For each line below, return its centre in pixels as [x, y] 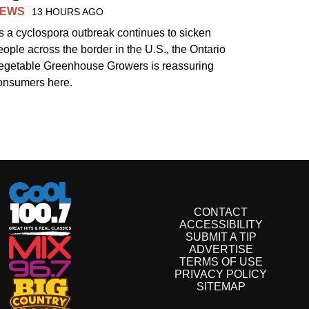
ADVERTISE [221, 250]
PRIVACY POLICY [221, 275]
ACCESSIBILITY [221, 225]
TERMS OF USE [221, 262]
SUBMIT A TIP [221, 237]
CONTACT [221, 212]
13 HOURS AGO [68, 11]
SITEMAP [221, 287]
